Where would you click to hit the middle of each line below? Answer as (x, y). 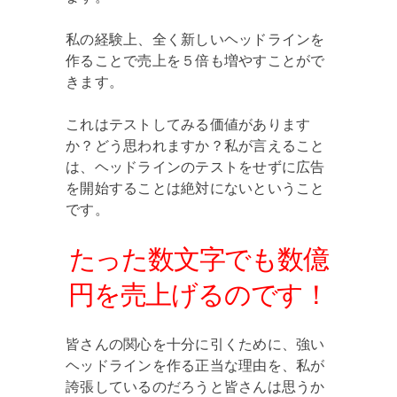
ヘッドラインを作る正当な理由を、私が (195, 365)
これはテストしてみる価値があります (188, 124)
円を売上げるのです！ (198, 294)
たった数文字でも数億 (198, 259)
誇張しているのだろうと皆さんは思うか (195, 386)
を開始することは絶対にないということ (195, 188)
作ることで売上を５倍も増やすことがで (195, 60)
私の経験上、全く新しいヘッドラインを (195, 39)
